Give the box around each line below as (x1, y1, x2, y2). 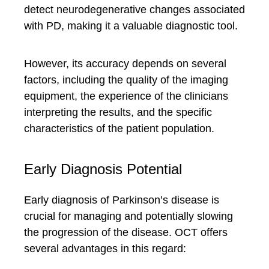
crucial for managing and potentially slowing (24, 210, 233, 222)
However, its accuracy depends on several (24, 58, 226, 70)
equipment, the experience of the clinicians (24, 90, 228, 102)
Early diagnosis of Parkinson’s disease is (24, 194, 219, 206)
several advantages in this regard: (24, 243, 186, 255)
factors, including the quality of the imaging (24, 74, 228, 86)
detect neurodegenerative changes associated (24, 4, 245, 16)
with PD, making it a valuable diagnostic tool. (24, 20, 238, 32)
